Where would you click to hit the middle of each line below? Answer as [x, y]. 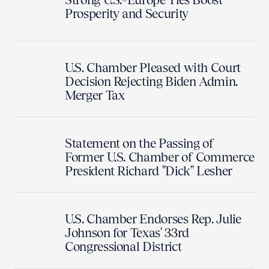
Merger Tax [95, 95]
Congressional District [123, 246]
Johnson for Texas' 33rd [127, 232]
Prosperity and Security [127, 13]
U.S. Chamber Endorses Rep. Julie [153, 219]
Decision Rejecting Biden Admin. [151, 81]
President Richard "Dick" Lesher [149, 171]
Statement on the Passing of [140, 143]
